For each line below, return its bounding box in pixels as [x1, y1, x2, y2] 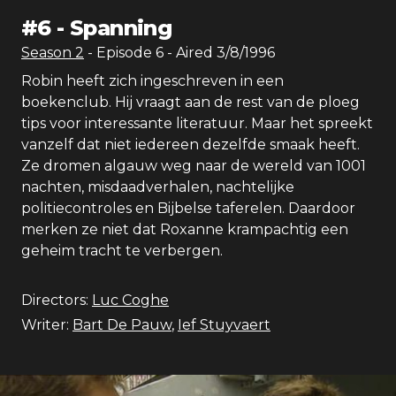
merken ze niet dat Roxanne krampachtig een [21, 221, 348, 238]
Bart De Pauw [72, 316, 171, 333]
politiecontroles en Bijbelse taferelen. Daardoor [21, 200, 355, 217]
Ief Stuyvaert [178, 316, 270, 333]
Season [21, 44, 75, 61]
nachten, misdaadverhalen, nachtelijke [21, 179, 294, 195]
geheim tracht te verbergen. [21, 242, 223, 259]
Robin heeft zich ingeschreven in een [21, 72, 284, 89]
